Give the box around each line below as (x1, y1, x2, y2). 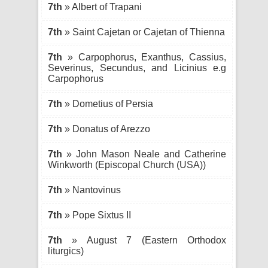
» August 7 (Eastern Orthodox (62, 235, 226, 245)
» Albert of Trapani (62, 2, 142, 12)
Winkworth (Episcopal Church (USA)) (48, 160, 206, 170)
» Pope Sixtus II (62, 210, 131, 220)
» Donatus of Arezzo (62, 124, 150, 134)
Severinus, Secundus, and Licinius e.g (48, 63, 226, 73)
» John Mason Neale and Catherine (62, 149, 226, 159)
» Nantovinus (62, 185, 121, 195)
